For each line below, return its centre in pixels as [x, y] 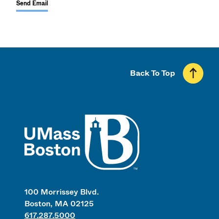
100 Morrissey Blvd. [61, 192]
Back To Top [153, 73]
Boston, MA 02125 [59, 203]
